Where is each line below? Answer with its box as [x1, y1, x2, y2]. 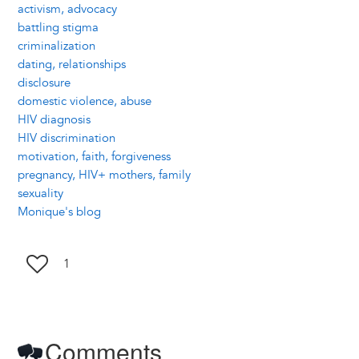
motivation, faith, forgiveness [17, 149, 171, 165]
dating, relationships [17, 57, 126, 73]
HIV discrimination [17, 131, 115, 147]
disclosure [17, 75, 71, 91]
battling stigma [17, 20, 99, 36]
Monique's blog [17, 204, 101, 220]
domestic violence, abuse [17, 94, 151, 110]
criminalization [17, 38, 95, 54]
